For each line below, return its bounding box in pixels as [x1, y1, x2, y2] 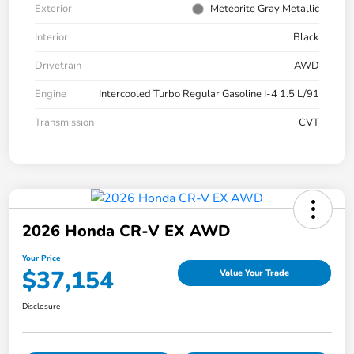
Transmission [35, 115, 94, 130]
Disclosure [22, 300, 60, 312]
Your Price [22, 252, 60, 264]
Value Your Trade [220, 267, 289, 280]
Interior [35, 29, 68, 44]
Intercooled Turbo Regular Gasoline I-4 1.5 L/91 [99, 86, 319, 101]
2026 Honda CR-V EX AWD [22, 220, 230, 242]
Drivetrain [35, 58, 81, 73]
